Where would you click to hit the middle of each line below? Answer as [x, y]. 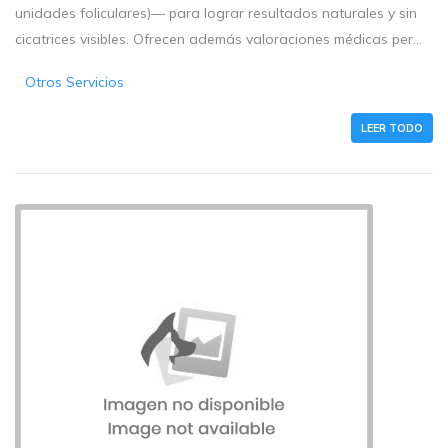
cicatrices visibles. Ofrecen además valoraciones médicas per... [218, 39]
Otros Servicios [75, 82]
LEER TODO [392, 128]
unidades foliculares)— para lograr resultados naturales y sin [216, 13]
